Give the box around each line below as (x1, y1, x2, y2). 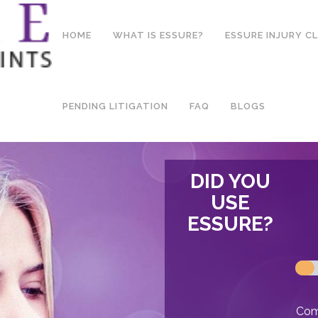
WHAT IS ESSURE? (112, 30, 204, 40)
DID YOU (190, 170, 270, 194)
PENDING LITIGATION (62, 101, 168, 111)
